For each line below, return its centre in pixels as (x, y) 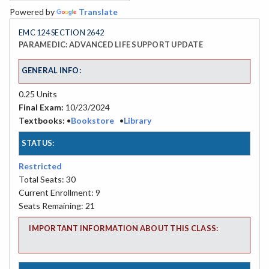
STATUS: (38, 143)
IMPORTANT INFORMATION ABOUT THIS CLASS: (124, 228)
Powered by (33, 12)
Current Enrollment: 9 (59, 193)
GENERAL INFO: (51, 71)
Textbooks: (42, 120)
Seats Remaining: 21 (57, 206)
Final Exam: (41, 107)
